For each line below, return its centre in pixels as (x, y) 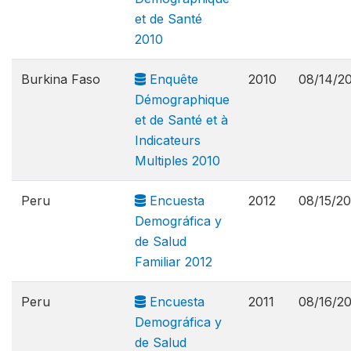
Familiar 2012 (174, 262)
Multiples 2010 (177, 161)
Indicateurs (168, 140)
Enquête (172, 79)
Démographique (182, 100)
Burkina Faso (61, 79)
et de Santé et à (181, 120)
